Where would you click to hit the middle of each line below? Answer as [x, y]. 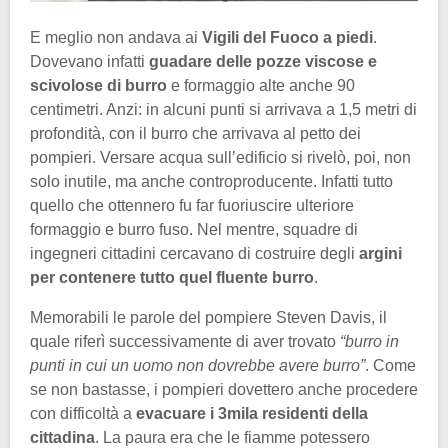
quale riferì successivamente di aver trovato [183, 342]
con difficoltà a [81, 414]
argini [380, 254]
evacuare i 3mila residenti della [250, 414]
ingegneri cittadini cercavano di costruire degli [194, 254]
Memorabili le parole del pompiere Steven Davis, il [208, 318]
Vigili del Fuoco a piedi [287, 38]
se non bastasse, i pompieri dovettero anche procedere [224, 390]
